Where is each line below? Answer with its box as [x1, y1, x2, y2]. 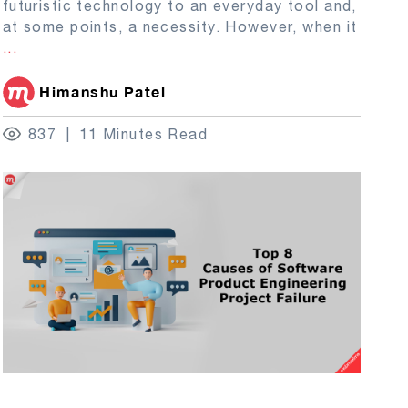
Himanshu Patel [39, 82, 167, 100]
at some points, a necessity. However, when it [2, 17, 358, 35]
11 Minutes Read [78, 125, 209, 142]
